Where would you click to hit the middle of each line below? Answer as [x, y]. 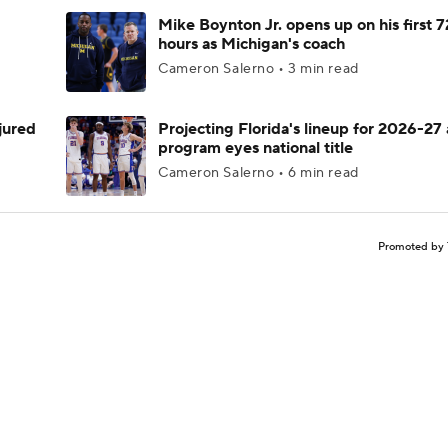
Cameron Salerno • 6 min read [258, 173]
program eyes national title [255, 148]
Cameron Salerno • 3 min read [258, 69]
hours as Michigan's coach [251, 44]
